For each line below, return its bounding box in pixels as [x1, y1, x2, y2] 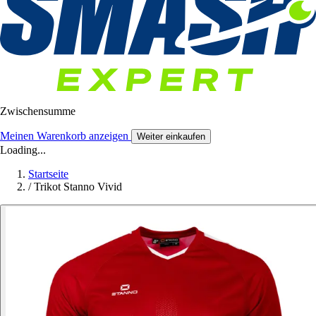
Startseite [28, 168, 68, 181]
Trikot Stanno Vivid [34, 181, 122, 193]
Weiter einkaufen [137, 131, 205, 142]
